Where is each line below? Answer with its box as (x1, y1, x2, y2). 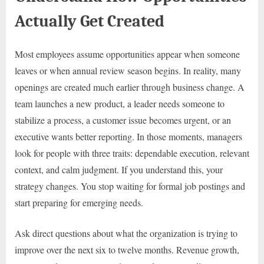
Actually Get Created (15, 11, 164, 31)
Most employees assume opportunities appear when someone (15, 47, 240, 60)
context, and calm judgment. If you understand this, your (15, 163, 223, 176)
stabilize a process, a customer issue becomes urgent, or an (15, 113, 231, 126)
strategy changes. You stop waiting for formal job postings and (15, 179, 245, 192)
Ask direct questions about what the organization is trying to (15, 226, 237, 239)
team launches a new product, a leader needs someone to (15, 97, 225, 110)
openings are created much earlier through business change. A (15, 80, 245, 93)
